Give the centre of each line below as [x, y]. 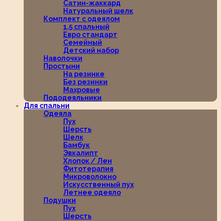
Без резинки [85, 82]
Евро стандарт [90, 35]
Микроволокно [90, 177]
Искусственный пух [98, 184]
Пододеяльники [73, 98]
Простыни [62, 66]
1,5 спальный [86, 27]
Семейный [83, 42]
